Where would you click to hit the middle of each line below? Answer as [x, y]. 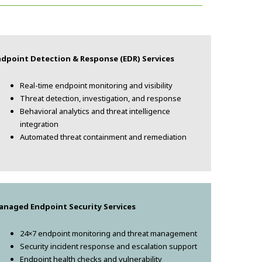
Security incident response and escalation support [108, 247]
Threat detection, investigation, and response [101, 99]
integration [39, 124]
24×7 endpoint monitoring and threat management [108, 234]
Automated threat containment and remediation [103, 137]
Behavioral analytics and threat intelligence [95, 111]
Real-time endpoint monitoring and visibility [96, 86]
